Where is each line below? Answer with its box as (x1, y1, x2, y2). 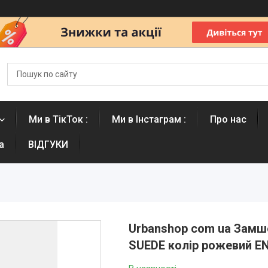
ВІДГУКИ (28, 139, 68, 150)
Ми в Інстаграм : (112, 114, 186, 125)
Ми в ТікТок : (29, 114, 88, 125)
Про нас (210, 114, 246, 125)
